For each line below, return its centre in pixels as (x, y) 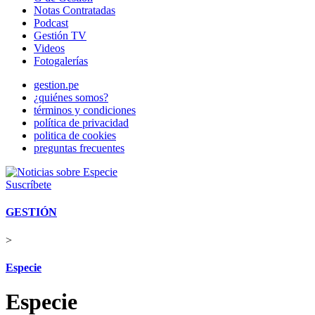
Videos (49, 48)
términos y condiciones (85, 110)
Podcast (51, 23)
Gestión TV (60, 36)
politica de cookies (75, 135)
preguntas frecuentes (79, 148)
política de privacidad (81, 123)
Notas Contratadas (75, 10)
